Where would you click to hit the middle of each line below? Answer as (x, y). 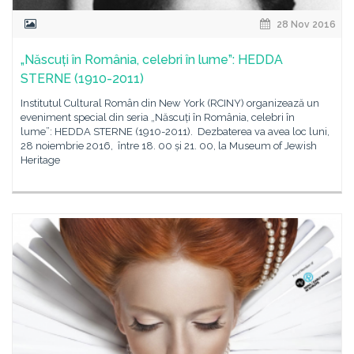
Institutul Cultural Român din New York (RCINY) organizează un (170, 103)
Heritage (40, 160)
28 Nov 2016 (305, 24)
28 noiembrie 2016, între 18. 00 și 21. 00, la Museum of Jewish (169, 146)
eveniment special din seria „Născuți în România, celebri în (158, 117)
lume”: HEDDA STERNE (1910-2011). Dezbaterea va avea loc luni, (175, 132)
